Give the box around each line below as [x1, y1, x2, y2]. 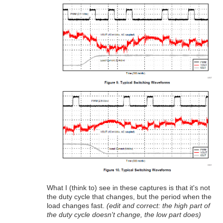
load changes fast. [47, 202, 105, 210]
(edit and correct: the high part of [105, 202, 210, 210]
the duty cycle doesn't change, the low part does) [47, 211, 201, 219]
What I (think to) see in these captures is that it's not [47, 184, 210, 192]
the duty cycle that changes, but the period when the [47, 193, 212, 201]
